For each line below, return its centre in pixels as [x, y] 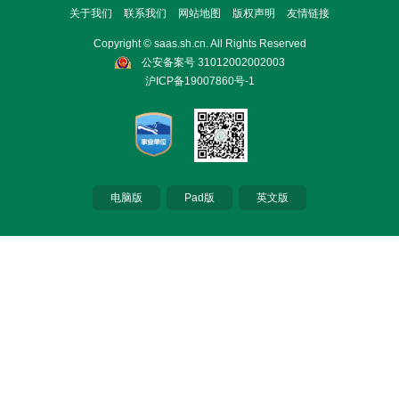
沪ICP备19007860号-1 [199, 81]
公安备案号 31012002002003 [213, 62]
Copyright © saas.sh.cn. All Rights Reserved [199, 43]
